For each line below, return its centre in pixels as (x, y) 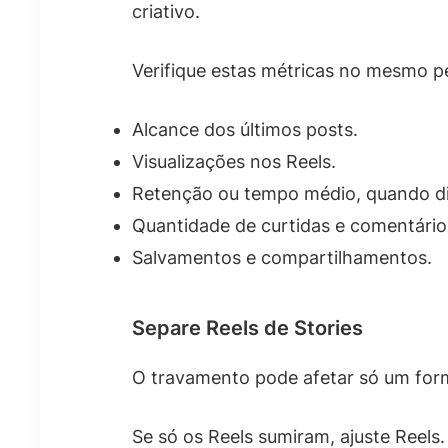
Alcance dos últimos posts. (245, 129)
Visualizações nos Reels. (234, 161)
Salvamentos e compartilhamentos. (282, 257)
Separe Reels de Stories (247, 328)
